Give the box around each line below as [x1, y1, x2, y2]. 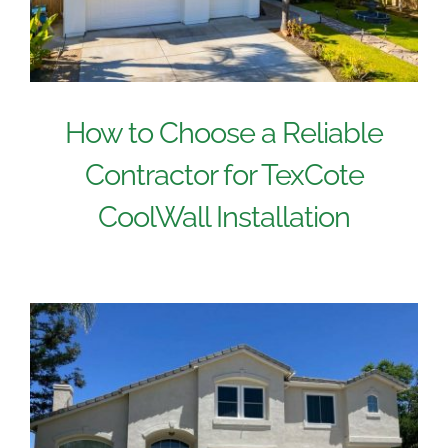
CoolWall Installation [98, 200, 350, 235]
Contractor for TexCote [84, 158, 364, 193]
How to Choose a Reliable [65, 116, 383, 151]
